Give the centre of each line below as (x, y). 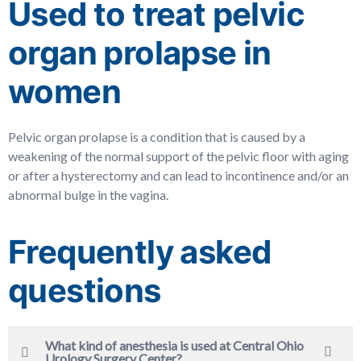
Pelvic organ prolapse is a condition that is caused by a (157, 137)
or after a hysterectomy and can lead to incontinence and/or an (178, 175)
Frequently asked (140, 252)
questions (85, 290)
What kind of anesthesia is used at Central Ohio (174, 345)
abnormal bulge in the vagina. (88, 195)
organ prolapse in (140, 53)
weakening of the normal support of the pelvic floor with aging (178, 156)
